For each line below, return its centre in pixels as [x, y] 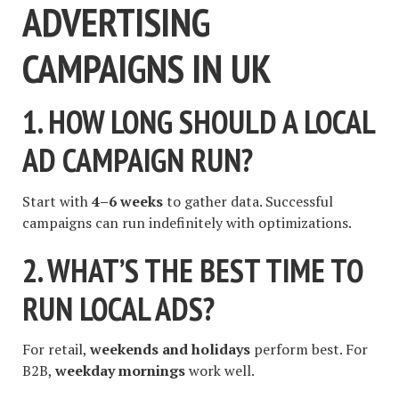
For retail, [56, 350]
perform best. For [309, 350]
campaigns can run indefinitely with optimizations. [187, 222]
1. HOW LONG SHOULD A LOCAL [198, 122]
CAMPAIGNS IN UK [147, 68]
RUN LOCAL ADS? [118, 308]
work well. [220, 371]
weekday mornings [120, 371]
